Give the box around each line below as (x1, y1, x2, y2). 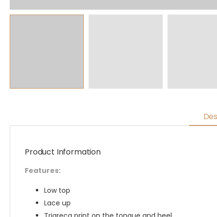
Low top (44, 186, 70, 195)
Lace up (44, 198, 71, 208)
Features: (25, 166, 61, 175)
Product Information (25, 146, 101, 157)
